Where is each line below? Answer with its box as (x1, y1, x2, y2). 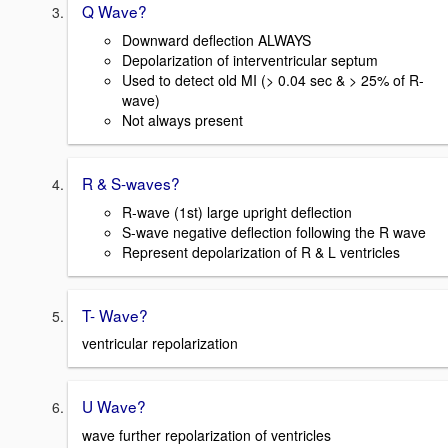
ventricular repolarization (82, 333, 238, 354)
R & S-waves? (82, 172, 180, 195)
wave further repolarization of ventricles (82, 425, 331, 446)
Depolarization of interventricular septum (122, 50, 378, 71)
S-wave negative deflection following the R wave (122, 221, 426, 242)
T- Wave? (82, 303, 148, 326)
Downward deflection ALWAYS (122, 30, 311, 51)
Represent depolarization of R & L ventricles (122, 241, 400, 262)
